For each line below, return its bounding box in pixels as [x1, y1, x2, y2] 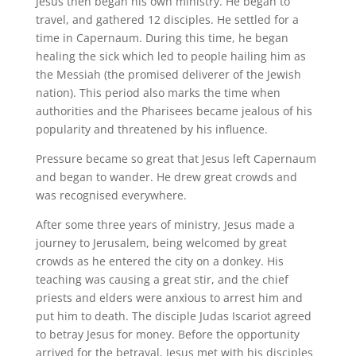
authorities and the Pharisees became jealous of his [35, 103, 312, 118]
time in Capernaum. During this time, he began [35, 29, 288, 45]
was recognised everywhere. [35, 187, 187, 203]
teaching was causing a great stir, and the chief [35, 271, 288, 287]
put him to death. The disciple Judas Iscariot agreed [35, 308, 311, 323]
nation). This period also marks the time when [35, 84, 281, 100]
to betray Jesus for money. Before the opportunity [35, 326, 300, 342]
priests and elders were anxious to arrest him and [35, 289, 303, 305]
